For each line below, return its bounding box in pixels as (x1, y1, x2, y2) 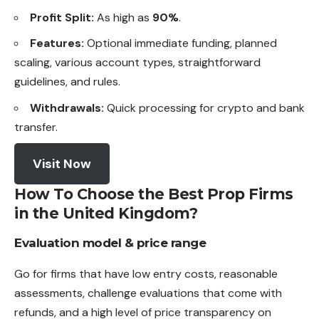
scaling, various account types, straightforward (14, 55, 261, 70)
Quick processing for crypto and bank (104, 100, 305, 115)
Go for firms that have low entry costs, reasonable (14, 266, 278, 281)
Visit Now (32, 155, 91, 173)
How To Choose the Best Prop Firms (14, 185, 293, 204)
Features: (30, 36, 84, 51)
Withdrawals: (30, 100, 104, 115)
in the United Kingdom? (14, 204, 197, 223)
